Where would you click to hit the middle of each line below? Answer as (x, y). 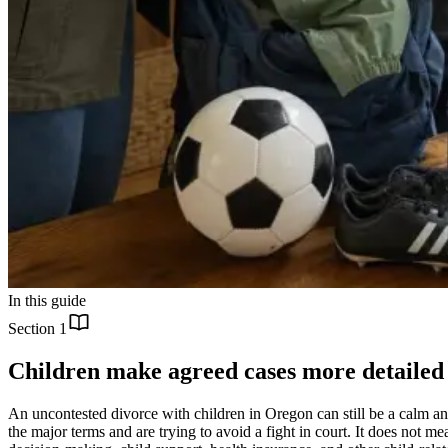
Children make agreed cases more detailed (226, 370)
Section (33, 328)
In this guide (47, 300)
